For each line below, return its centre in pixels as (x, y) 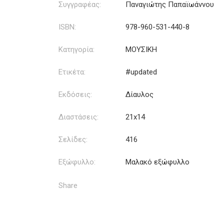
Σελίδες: (73, 139)
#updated (141, 72)
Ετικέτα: (72, 72)
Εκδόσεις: (75, 94)
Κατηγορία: (76, 49)
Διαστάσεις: (78, 117)
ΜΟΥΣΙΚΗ (141, 49)
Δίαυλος (139, 94)
